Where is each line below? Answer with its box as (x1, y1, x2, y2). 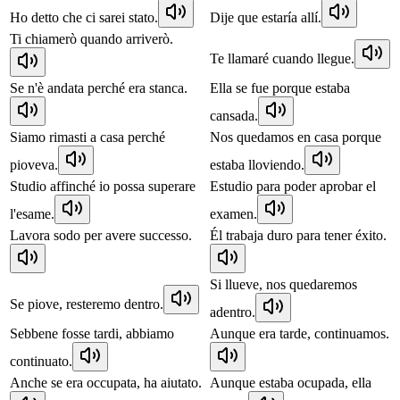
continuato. (10, 353, 72, 369)
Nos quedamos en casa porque (210, 129, 381, 145)
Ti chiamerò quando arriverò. (10, 30, 173, 46)
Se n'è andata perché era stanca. (10, 79, 187, 96)
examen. (210, 205, 257, 221)
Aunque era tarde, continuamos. (210, 325, 389, 341)
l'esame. (10, 205, 54, 221)
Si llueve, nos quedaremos (210, 276, 357, 292)
